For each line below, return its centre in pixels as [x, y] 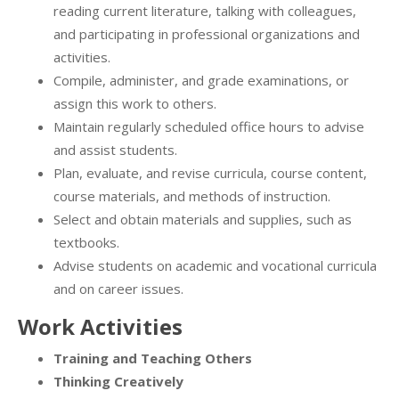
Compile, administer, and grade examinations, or [201, 81]
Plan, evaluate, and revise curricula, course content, [210, 173]
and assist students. [115, 150]
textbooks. [86, 243]
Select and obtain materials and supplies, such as [203, 220]
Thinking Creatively [118, 382]
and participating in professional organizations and [207, 34]
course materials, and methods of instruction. [192, 196]
